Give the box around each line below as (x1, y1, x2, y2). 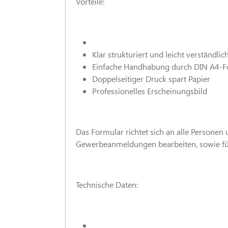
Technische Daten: (76, 179, 138, 190)
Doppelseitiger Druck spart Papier (92, 73, 210, 84)
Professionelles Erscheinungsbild (92, 85, 207, 96)
